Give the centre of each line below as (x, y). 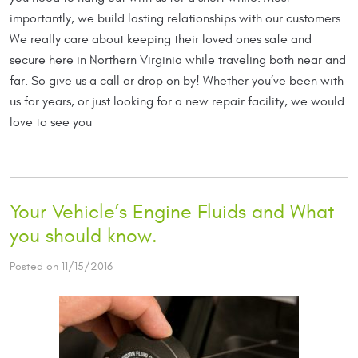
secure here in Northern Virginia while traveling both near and (178, 60)
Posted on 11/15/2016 (61, 267)
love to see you (51, 123)
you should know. (84, 237)
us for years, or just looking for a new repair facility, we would (177, 102)
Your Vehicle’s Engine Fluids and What (172, 213)
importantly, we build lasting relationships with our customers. (177, 19)
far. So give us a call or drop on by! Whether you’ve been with (177, 81)
